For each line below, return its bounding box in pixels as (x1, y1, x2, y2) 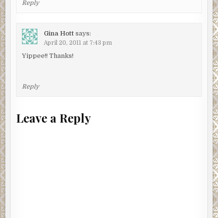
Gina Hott (43, 29, 74, 37)
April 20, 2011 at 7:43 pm (43, 39, 112, 46)
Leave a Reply (16, 109, 91, 126)
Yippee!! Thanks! (21, 52, 73, 59)
